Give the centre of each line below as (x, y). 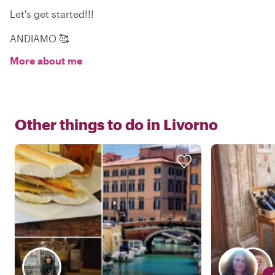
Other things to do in (87, 124)
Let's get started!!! (52, 14)
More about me (46, 60)
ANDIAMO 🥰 (39, 38)
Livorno (191, 124)
